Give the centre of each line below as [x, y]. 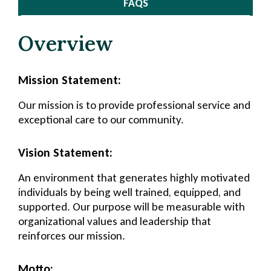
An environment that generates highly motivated [134, 178]
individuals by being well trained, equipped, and [129, 192]
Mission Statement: [70, 80]
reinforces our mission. [72, 236]
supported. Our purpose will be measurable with [132, 207]
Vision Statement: [65, 153]
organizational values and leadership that [115, 221]
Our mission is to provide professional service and [134, 105]
